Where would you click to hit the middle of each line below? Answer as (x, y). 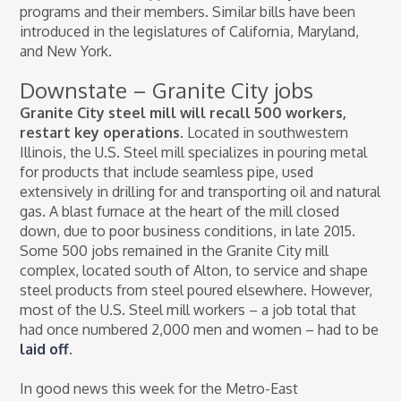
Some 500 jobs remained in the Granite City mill (175, 251)
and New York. (66, 51)
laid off (45, 350)
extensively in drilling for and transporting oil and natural (200, 192)
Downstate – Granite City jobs (167, 90)
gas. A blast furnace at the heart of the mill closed (180, 212)
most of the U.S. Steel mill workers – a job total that (188, 310)
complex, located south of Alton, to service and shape (194, 271)
